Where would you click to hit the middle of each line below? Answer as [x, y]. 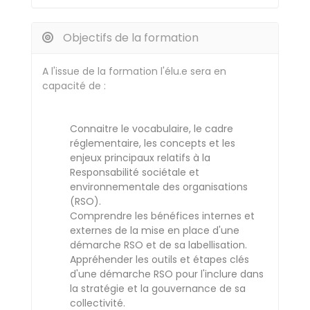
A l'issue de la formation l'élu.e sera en [134, 71]
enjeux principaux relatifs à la [140, 158]
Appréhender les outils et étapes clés [159, 259]
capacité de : [74, 86]
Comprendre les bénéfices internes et [162, 216]
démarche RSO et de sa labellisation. [158, 245]
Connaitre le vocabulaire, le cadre [152, 129]
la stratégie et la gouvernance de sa [158, 289]
